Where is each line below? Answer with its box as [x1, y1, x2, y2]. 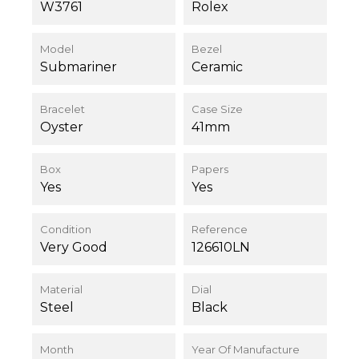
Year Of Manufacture [192, 343, 300, 357]
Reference [192, 223, 248, 236]
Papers [192, 163, 228, 176]
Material [40, 283, 83, 296]
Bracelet [40, 103, 85, 116]
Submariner [40, 59, 117, 75]
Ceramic [192, 59, 243, 75]
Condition [40, 223, 91, 236]
